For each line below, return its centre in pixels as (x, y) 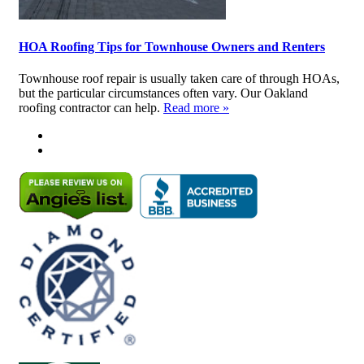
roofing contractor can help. (91, 108)
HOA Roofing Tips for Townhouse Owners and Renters (172, 47)
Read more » (196, 108)
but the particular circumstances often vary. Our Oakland (163, 93)
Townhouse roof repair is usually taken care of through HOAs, (179, 79)
